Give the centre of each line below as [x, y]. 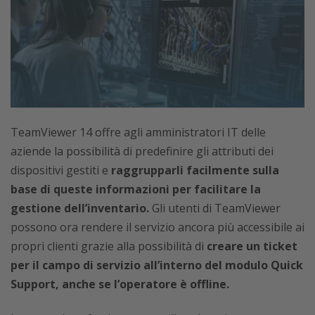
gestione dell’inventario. [80, 208]
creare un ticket [252, 246]
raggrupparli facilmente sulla [195, 171]
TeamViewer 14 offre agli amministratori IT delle [138, 133]
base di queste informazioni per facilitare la [136, 189]
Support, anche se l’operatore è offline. [120, 284]
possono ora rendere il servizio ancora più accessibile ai [157, 227]
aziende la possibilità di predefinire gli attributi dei [142, 152]
